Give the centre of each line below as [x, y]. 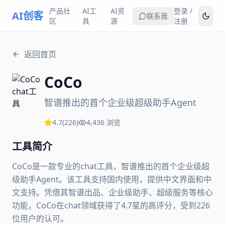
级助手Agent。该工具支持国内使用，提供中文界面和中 [112, 179]
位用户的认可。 [40, 218]
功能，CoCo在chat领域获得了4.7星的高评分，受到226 [111, 205]
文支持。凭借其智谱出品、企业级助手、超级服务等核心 [113, 192]
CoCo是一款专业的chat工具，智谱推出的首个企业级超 [111, 166]
